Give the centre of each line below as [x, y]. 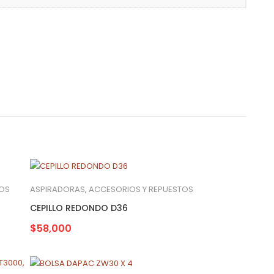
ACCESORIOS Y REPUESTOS [141, 189]
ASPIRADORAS [57, 189]
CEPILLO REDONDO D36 [79, 208]
